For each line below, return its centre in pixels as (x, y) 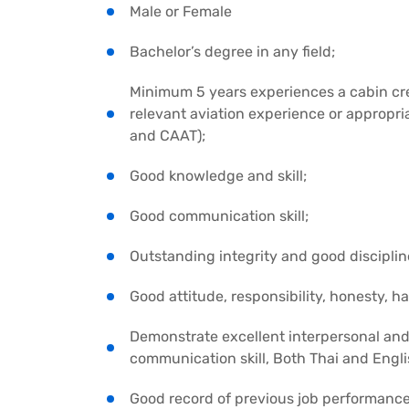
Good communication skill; (219, 216)
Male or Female (181, 12)
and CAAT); (168, 136)
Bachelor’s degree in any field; (232, 52)
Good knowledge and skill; (218, 176)
